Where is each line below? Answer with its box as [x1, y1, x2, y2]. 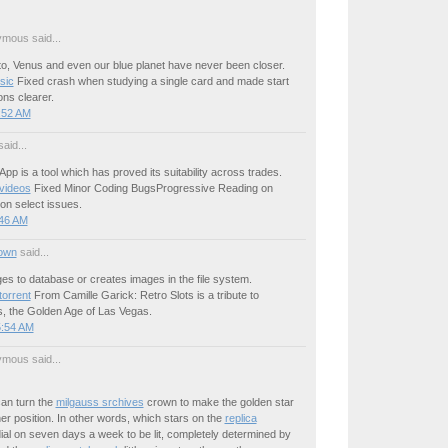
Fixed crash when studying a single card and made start [13, 75, 289, 88]
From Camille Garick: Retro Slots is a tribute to [30, 289, 259, 302]
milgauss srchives [55, 396, 144, 409]
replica [224, 412, 257, 425]
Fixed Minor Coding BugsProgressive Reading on [30, 182, 273, 195]
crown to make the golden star [143, 396, 294, 409]
